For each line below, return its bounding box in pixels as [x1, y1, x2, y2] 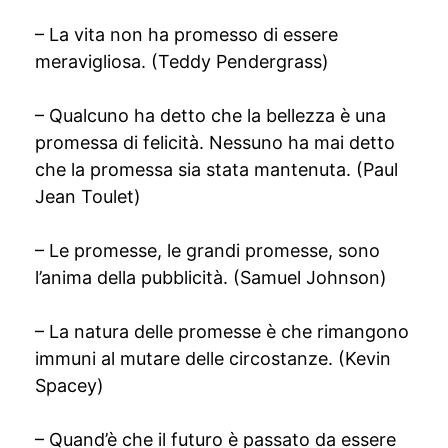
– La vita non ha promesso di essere [35, 24, 338, 45]
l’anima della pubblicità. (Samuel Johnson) [35, 267, 387, 288]
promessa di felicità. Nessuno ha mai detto [35, 132, 395, 153]
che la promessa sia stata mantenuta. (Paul [35, 159, 398, 180]
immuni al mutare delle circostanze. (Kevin [35, 348, 391, 369]
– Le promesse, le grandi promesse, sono [35, 240, 380, 261]
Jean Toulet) [35, 186, 141, 207]
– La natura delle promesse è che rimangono [35, 321, 409, 342]
